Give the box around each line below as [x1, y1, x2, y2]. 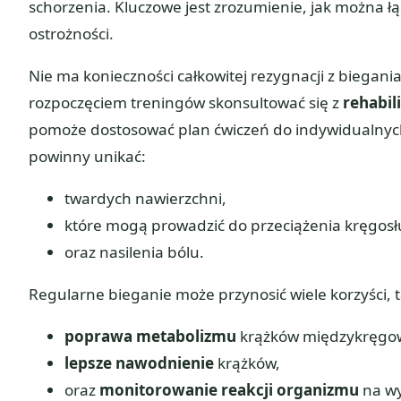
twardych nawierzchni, [64, 187, 226, 209]
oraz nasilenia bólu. [64, 241, 204, 262]
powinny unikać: [29, 145, 146, 166]
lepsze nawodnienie [64, 353, 214, 374]
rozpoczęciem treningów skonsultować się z [29, 91, 343, 113]
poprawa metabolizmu [64, 326, 236, 347]
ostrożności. [29, 22, 114, 44]
